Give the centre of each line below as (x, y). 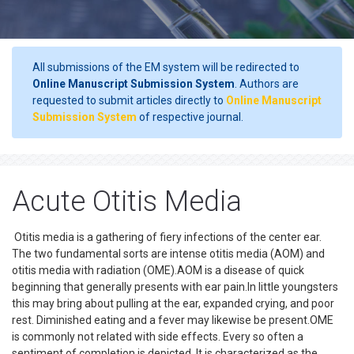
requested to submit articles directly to (129, 100)
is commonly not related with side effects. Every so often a (158, 337)
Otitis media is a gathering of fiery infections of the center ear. (167, 237)
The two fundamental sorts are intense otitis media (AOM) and (168, 254)
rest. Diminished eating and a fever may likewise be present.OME (173, 320)
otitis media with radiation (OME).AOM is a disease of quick (158, 270)
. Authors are (267, 84)
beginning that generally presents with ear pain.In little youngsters (175, 287)
